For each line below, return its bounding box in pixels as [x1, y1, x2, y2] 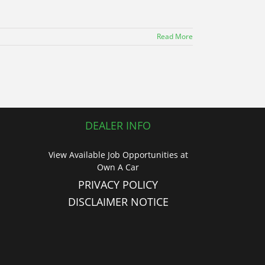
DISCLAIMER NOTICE [67, 195, 169, 209]
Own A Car [97, 161, 140, 173]
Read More [157, 31, 193, 41]
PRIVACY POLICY [78, 177, 159, 192]
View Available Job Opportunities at [48, 149, 188, 160]
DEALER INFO [85, 118, 151, 132]
